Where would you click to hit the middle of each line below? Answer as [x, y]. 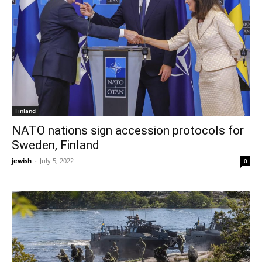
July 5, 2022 [57, 161]
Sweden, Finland [56, 145]
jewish [22, 161]
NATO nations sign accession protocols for [128, 131]
